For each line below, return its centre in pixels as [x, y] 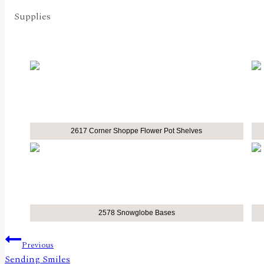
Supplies [32, 17]
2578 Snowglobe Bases [136, 213]
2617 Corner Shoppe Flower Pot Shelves [137, 131]
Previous [38, 245]
